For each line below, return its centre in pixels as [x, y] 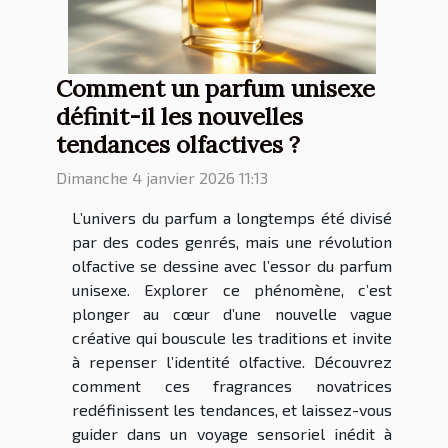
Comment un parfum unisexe [215, 88]
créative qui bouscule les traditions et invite [232, 338]
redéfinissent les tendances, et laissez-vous [232, 410]
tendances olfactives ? [178, 144]
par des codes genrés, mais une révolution [232, 242]
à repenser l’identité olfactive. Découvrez [232, 362]
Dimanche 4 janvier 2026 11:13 [162, 178]
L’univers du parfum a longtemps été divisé [232, 218]
